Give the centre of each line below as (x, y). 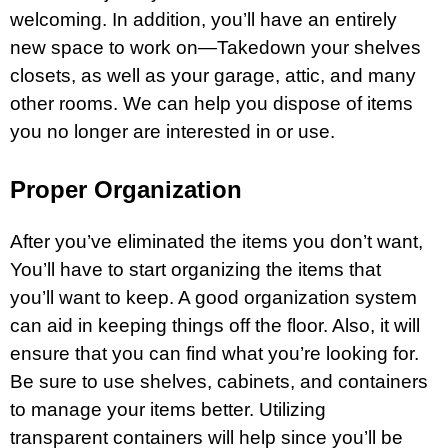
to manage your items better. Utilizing (168, 409)
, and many (368, 75)
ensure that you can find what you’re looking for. (214, 353)
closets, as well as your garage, (147, 75)
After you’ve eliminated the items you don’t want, (216, 241)
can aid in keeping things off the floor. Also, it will (215, 325)
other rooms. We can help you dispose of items (211, 103)
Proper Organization (126, 189)
